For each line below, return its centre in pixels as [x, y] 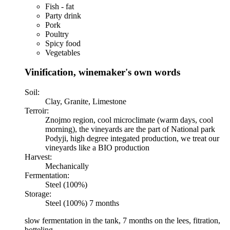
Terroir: [37, 111]
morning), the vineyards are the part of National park [130, 129]
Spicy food [63, 43]
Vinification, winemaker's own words [102, 72]
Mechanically [67, 166]
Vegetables [63, 52]
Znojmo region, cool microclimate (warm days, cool [129, 120]
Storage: [38, 194]
